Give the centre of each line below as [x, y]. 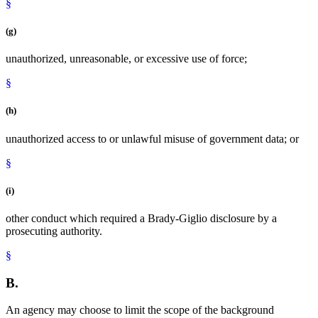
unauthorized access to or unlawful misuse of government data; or [152, 138]
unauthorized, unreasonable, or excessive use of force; [126, 59]
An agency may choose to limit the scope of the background [140, 310]
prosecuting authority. [54, 231]
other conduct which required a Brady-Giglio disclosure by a [141, 218]
